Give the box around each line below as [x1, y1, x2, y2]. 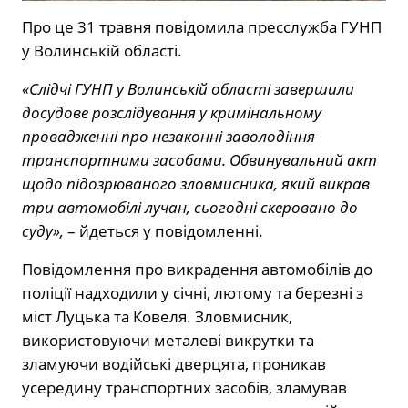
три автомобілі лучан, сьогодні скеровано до [22, 196, 358, 218]
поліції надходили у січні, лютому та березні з [22, 281, 363, 303]
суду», [22, 219, 64, 241]
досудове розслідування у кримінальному [22, 101, 321, 123]
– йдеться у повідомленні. [64, 219, 263, 241]
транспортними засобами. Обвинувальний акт [22, 148, 377, 170]
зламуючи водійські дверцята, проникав [22, 352, 326, 374]
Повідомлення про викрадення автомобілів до [22, 258, 372, 280]
